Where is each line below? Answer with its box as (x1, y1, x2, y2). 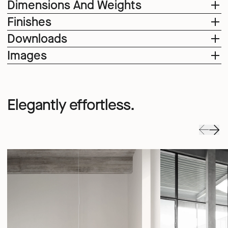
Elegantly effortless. (7, 94, 134, 115)
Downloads (7, 31, 67, 47)
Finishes (7, 14, 51, 31)
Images (7, 47, 47, 64)
